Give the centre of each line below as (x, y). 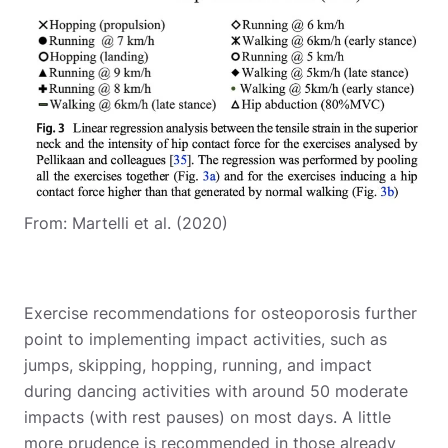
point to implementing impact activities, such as (205, 339)
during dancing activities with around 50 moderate (216, 391)
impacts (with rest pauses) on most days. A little (207, 417)
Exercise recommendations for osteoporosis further (220, 313)
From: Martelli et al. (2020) (126, 223)
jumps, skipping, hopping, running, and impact (198, 365)
